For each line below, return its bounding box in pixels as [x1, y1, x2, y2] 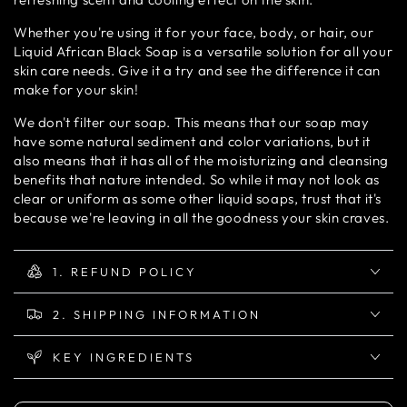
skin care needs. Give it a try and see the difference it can [14, 62, 382, 80]
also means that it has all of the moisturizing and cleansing [14, 152, 390, 170]
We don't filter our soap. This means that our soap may [14, 114, 370, 132]
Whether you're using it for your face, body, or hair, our [14, 24, 374, 42]
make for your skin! [14, 81, 139, 99]
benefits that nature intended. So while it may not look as [14, 171, 380, 189]
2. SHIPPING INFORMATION [53, 306, 261, 322]
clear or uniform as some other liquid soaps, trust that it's [14, 190, 382, 208]
